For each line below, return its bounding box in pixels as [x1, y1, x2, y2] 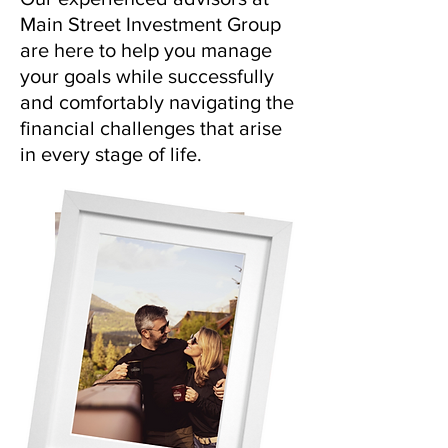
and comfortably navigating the [20, 91, 294, 113]
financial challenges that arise [20, 117, 282, 139]
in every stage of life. [20, 143, 202, 165]
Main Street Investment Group [20, 13, 281, 35]
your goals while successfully [20, 65, 274, 87]
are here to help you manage [20, 39, 272, 61]
